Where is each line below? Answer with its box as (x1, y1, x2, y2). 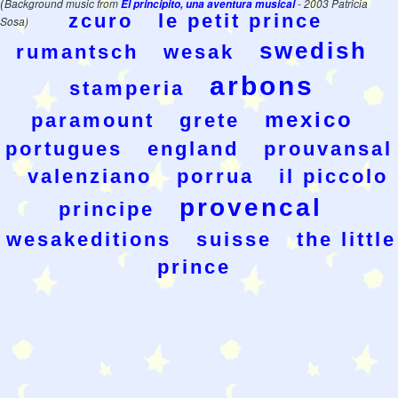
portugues (5, 137, 123, 160)
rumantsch (16, 40, 139, 63)
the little (296, 227, 396, 251)
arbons (210, 70, 314, 100)
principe (58, 197, 155, 220)
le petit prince (158, 9, 322, 32)
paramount (30, 108, 155, 131)
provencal (179, 193, 322, 221)
